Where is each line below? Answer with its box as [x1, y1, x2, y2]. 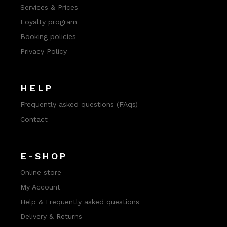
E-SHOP [20, 150, 67, 162]
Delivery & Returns [20, 212, 83, 221]
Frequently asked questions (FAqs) [20, 100, 138, 109]
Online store [20, 168, 62, 177]
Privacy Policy [20, 47, 67, 56]
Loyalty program [20, 18, 78, 26]
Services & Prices [20, 3, 79, 12]
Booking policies [20, 32, 77, 41]
